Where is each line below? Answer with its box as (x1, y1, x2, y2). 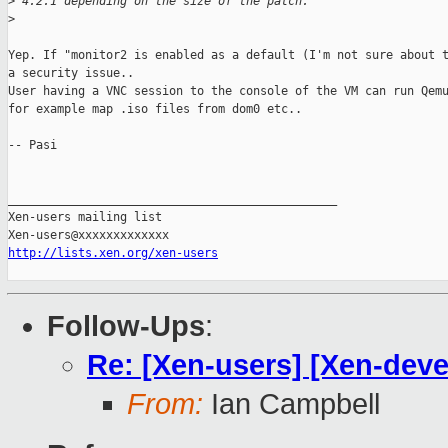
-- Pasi (8, 138, 57, 153)
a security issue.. (8, 66, 141, 81)
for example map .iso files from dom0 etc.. (8, 102, 302, 117)
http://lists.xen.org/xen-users (8, 246, 218, 261)
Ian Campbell (203, 388, 380, 421)
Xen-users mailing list (8, 210, 162, 225)
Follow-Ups (47, 310, 205, 343)
